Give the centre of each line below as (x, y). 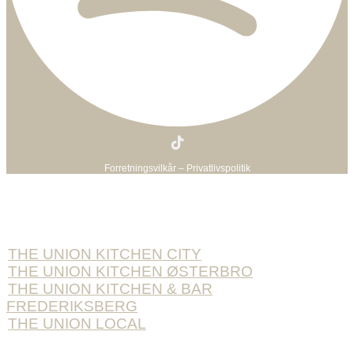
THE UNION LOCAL (77, 324)
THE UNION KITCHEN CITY (105, 254)
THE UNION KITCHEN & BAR (110, 289)
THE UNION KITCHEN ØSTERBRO (130, 272)
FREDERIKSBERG (72, 307)
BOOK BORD (102, 201)
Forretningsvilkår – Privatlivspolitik (177, 168)
